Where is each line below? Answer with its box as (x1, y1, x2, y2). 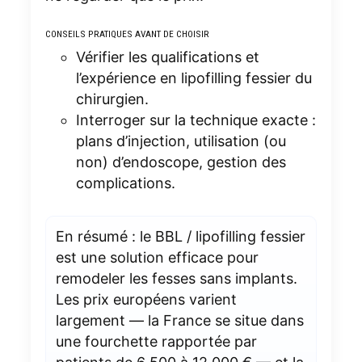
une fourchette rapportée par (55, 332, 257, 350)
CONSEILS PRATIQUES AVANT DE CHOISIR (44, 27, 209, 40)
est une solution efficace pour (55, 248, 259, 266)
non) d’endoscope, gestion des (75, 153, 286, 170)
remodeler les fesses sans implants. (55, 269, 297, 287)
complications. (75, 174, 175, 192)
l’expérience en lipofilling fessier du (75, 69, 312, 86)
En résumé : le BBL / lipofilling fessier (55, 227, 305, 245)
